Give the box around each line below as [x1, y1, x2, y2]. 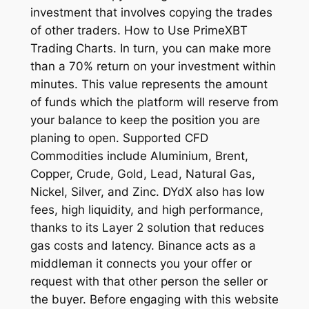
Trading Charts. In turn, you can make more [30, 41, 271, 55]
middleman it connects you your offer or [30, 256, 252, 270]
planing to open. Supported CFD [30, 130, 208, 145]
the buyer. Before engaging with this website [30, 292, 279, 306]
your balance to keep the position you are [30, 112, 260, 127]
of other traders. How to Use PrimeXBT [30, 23, 248, 37]
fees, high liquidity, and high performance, [30, 202, 263, 217]
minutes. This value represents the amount [30, 77, 268, 91]
